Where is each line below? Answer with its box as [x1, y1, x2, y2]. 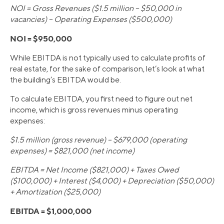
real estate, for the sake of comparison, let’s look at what [10, 63, 204, 73]
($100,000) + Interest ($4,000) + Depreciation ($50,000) [10, 175, 214, 185]
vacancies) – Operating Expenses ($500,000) [10, 14, 172, 24]
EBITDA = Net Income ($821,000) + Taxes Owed [10, 164, 179, 174]
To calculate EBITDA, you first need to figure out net [10, 93, 192, 103]
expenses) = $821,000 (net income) [10, 145, 134, 155]
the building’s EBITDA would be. [10, 74, 121, 84]
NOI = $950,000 [10, 33, 72, 43]
